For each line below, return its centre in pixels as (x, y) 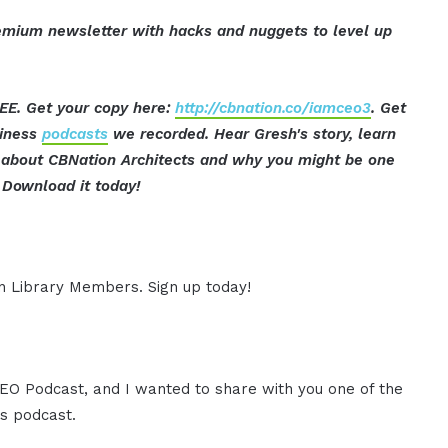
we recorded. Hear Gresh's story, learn (252, 133)
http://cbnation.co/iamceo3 (273, 107)
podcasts (75, 133)
